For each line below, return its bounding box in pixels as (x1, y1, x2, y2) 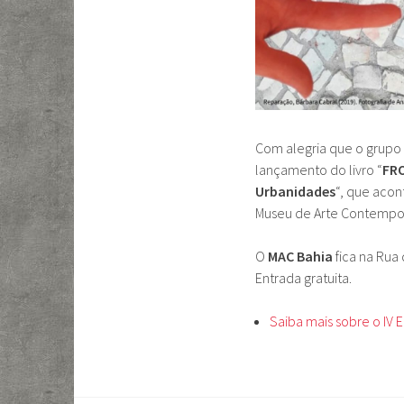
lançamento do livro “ (255, 160, 382, 179)
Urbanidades (255, 181, 335, 200)
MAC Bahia (268, 246, 333, 265)
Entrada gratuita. (255, 268, 352, 287)
